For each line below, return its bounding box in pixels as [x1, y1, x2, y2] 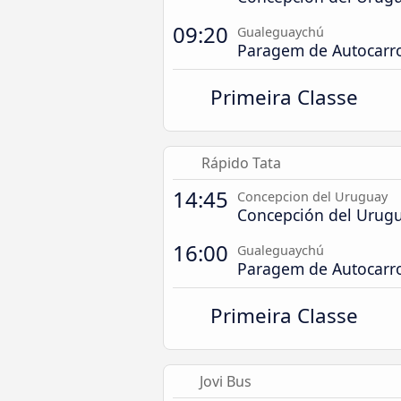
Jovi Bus [199, 371, 252, 391]
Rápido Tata [200, 153, 281, 173]
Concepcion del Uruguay [237, 188, 388, 205]
